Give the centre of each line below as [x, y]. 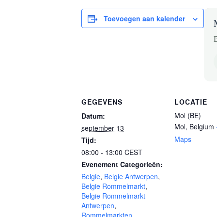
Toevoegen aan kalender [144, 18]
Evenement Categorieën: [122, 164]
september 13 [103, 128]
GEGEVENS [102, 102]
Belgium [202, 126]
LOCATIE [191, 102]
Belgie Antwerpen [131, 176]
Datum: [93, 116]
